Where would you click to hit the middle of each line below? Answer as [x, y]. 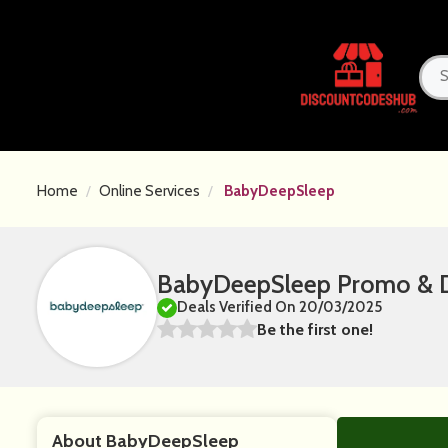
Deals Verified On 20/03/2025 [279, 307]
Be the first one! [315, 329]
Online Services [149, 191]
